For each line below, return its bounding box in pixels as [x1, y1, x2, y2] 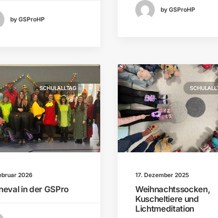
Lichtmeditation [135, 204, 194, 214]
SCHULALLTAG [39, 85, 76, 91]
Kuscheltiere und [135, 194, 199, 204]
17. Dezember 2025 [135, 171, 189, 179]
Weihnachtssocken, [135, 184, 210, 195]
